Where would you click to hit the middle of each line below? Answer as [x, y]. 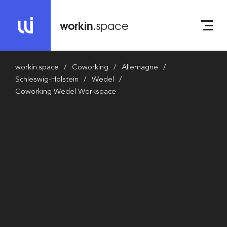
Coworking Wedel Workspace [66, 91]
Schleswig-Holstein [47, 79]
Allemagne [140, 67]
